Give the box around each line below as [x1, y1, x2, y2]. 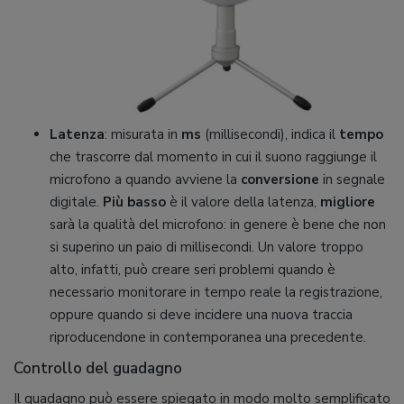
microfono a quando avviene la [50, 170, 241, 189]
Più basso [103, 193, 166, 212]
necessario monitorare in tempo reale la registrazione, [50, 283, 382, 302]
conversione [241, 170, 319, 189]
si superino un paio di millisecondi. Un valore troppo [50, 238, 363, 257]
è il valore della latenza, [166, 193, 320, 212]
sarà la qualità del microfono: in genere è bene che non [50, 216, 386, 234]
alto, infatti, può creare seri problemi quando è [50, 261, 335, 280]
